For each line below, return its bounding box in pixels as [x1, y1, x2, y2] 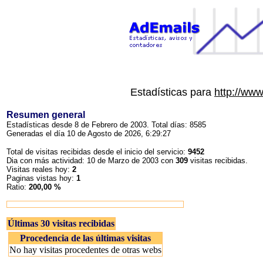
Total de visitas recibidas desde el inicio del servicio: [6, 147, 188, 156]
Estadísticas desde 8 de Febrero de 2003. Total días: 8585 [6, 120, 206, 129]
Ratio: [6, 183, 29, 191]
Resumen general [6, 110, 85, 120]
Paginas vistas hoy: [6, 174, 76, 183]
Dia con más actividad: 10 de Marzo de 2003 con [6, 156, 176, 165]
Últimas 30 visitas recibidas [8, 218, 114, 228]
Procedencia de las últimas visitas [20, 233, 151, 243]
